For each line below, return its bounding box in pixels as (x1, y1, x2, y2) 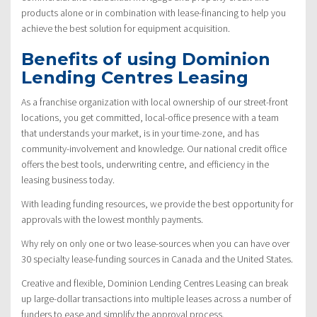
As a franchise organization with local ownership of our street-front (21, 95, 288, 108)
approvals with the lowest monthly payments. (21, 212, 203, 226)
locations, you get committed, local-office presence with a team (21, 110, 279, 124)
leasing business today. (21, 173, 115, 186)
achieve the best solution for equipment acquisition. (21, 21, 230, 35)
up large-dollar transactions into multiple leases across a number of (21, 292, 292, 305)
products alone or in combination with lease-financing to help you (21, 6, 286, 19)
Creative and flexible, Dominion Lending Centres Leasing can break (21, 276, 288, 289)
